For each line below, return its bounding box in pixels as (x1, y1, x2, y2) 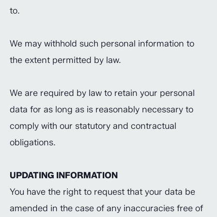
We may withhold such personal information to (10, 38, 194, 49)
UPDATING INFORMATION (10, 170, 118, 181)
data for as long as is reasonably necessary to (10, 104, 193, 115)
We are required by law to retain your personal (10, 88, 195, 98)
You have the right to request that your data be (10, 186, 195, 197)
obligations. (10, 137, 56, 148)
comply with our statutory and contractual (10, 121, 176, 131)
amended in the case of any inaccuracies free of (10, 203, 203, 214)
